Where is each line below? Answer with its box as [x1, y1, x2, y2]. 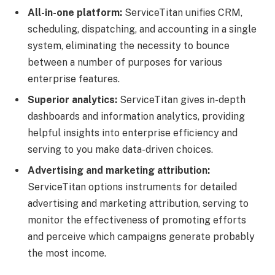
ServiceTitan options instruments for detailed [28, 181, 237, 193]
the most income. [28, 247, 106, 260]
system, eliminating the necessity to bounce [28, 40, 230, 52]
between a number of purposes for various [28, 56, 222, 69]
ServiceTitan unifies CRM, [122, 7, 242, 19]
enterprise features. [28, 73, 120, 85]
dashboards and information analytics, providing [28, 110, 245, 123]
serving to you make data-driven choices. [28, 144, 213, 156]
